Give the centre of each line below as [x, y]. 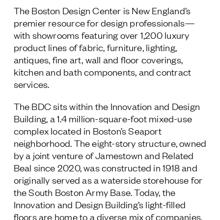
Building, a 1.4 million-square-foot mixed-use [103, 118]
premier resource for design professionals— [104, 23]
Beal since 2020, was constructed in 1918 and [105, 167]
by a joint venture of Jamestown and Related [104, 155]
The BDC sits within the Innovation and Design [107, 106]
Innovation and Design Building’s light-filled [100, 204]
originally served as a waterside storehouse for [108, 180]
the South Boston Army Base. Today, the [95, 192]
